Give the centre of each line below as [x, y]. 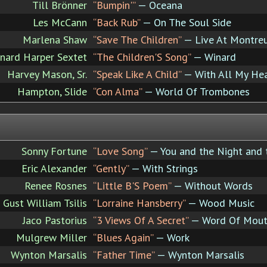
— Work [171, 237]
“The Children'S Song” [142, 57]
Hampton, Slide [52, 91]
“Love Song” [120, 151]
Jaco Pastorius [55, 220]
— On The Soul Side [186, 22]
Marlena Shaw [55, 39]
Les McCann [60, 22]
